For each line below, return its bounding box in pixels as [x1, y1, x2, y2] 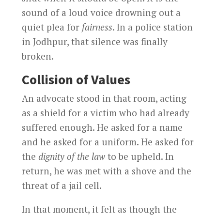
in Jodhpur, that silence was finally [21, 35, 168, 47]
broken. [21, 49, 54, 62]
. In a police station [112, 20, 193, 33]
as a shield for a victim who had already [21, 106, 189, 119]
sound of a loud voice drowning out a [21, 6, 181, 18]
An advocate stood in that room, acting [21, 92, 186, 104]
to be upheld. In [105, 150, 174, 162]
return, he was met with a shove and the [21, 164, 191, 177]
